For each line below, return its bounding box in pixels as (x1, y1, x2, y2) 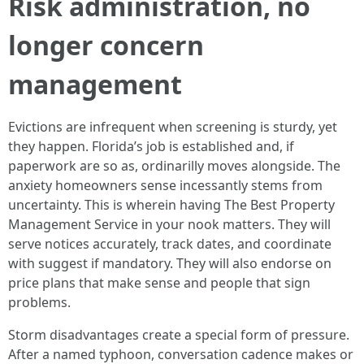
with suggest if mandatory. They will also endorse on (8, 254, 331, 272)
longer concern (8, 28, 204, 63)
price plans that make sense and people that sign (8, 274, 310, 292)
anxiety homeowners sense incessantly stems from (8, 176, 323, 194)
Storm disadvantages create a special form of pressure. (8, 326, 349, 344)
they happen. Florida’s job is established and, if (8, 137, 294, 155)
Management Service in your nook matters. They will (8, 215, 331, 233)
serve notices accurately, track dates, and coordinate (8, 235, 331, 253)
